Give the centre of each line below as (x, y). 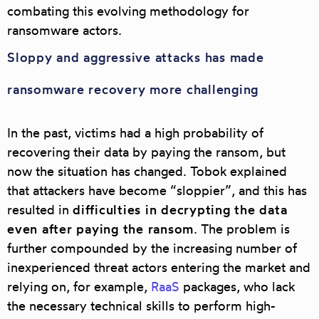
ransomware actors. (64, 30)
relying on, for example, (79, 287)
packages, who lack (237, 287)
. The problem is (242, 229)
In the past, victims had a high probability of (135, 133)
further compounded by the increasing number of (152, 248)
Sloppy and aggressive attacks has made (136, 57)
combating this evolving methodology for (128, 11)
